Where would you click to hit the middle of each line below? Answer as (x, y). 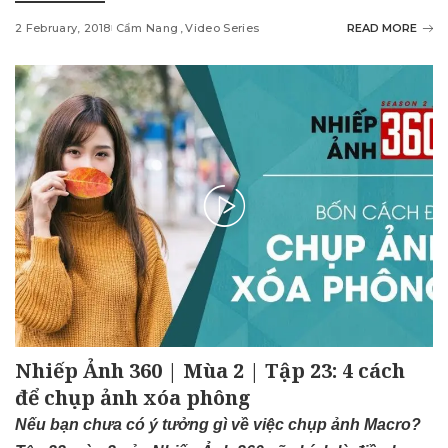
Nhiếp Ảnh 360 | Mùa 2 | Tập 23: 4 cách (210, 371)
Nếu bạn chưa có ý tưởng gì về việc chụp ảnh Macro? (218, 425)
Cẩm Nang (147, 28)
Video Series (222, 28)
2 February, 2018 (63, 28)
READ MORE (382, 28)
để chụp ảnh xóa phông (133, 398)
